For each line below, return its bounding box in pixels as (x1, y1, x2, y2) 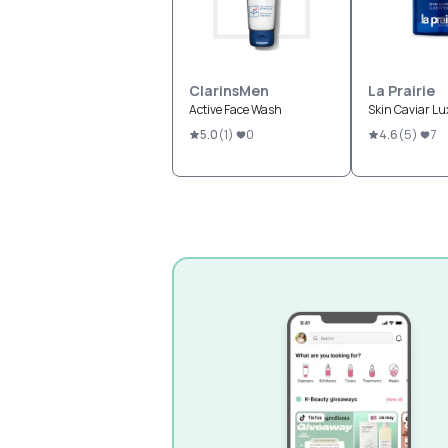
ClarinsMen (189, 81, 269, 100)
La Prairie (368, 81, 435, 100)
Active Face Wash (189, 101, 282, 118)
